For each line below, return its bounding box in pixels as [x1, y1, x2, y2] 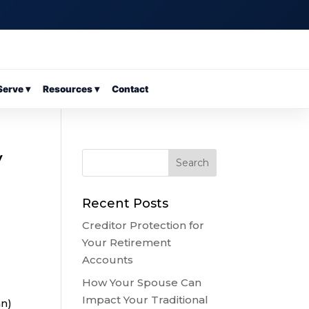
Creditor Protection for [82, 219, 205, 232]
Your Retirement [82, 236, 172, 249]
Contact [111, 83, 148, 94]
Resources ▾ [42, 83, 99, 94]
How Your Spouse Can [82, 275, 202, 289]
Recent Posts [82, 196, 169, 211]
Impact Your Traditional [82, 292, 209, 306]
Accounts [82, 253, 134, 266]
